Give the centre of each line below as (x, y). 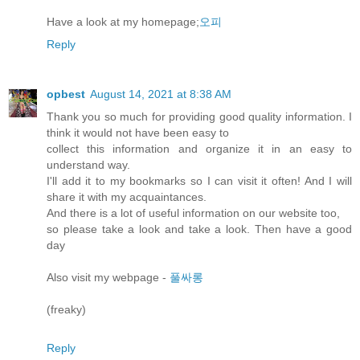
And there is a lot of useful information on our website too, (193, 213)
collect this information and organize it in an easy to (199, 148)
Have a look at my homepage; (123, 21)
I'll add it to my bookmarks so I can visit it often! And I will (199, 180)
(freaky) (66, 309)
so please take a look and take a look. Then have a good (199, 229)
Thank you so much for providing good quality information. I (199, 116)
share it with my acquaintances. (127, 196)
